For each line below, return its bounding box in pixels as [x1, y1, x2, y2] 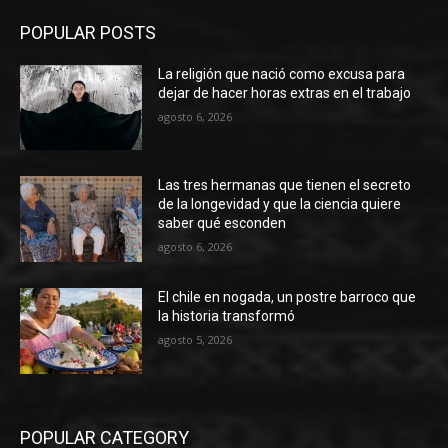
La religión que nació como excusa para [158, 65, 406, 82]
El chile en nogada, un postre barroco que [158, 289, 417, 306]
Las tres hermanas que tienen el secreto [158, 177, 412, 194]
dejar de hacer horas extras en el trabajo [158, 84, 412, 101]
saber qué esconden [158, 215, 287, 232]
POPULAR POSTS [20, 21, 156, 43]
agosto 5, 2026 [158, 332, 233, 348]
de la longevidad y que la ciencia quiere [158, 196, 402, 213]
